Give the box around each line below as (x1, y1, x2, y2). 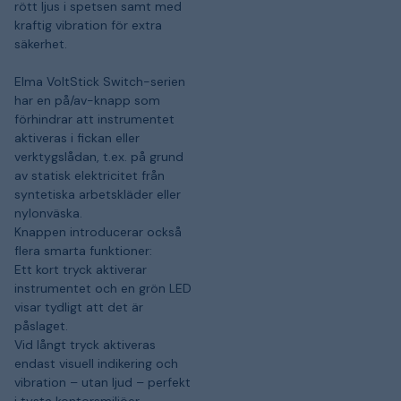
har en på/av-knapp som (14, 91, 160, 108)
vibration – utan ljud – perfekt (14, 373, 191, 390)
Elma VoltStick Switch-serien (14, 73, 185, 90)
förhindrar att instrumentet (14, 110, 175, 127)
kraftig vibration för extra (14, 16, 162, 33)
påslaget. (14, 317, 68, 334)
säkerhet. (14, 35, 67, 52)
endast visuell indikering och (14, 354, 178, 371)
